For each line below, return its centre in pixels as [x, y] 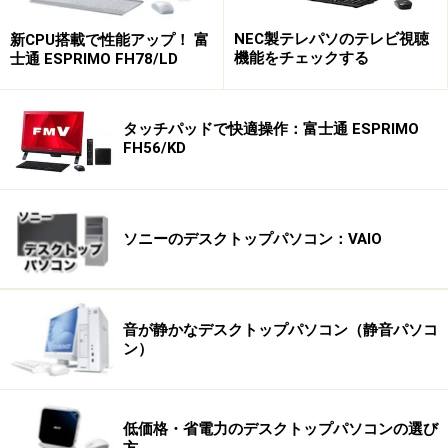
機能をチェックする [301, 58]
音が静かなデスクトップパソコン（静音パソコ [280, 329]
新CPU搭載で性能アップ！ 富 [109, 39]
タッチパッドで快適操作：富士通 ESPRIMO [271, 129]
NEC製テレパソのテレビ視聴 [331, 39]
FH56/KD [154, 148]
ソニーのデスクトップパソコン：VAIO [252, 238]
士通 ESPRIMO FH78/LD [94, 58]
